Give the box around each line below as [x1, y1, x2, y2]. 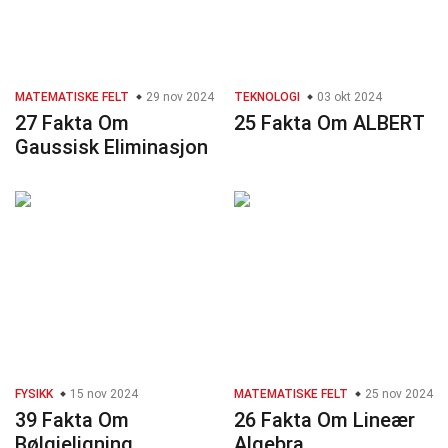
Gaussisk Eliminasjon [15, 135, 208, 160]
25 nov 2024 [362, 387, 433, 402]
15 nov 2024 [67, 387, 138, 402]
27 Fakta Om [15, 111, 129, 136]
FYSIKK [15, 387, 53, 402]
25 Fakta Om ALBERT [234, 111, 425, 136]
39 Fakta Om [15, 408, 129, 433]
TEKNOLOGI [234, 90, 300, 105]
